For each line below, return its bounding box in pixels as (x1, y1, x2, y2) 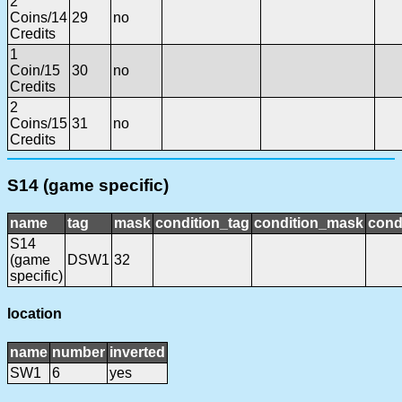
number (52, 344, 105, 360)
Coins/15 (10, 115, 67, 131)
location (7, 306, 62, 322)
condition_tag (155, 215, 249, 231)
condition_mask (254, 215, 363, 231)
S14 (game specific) (7, 176, 169, 196)
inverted (109, 344, 165, 360)
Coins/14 (10, 9, 67, 25)
